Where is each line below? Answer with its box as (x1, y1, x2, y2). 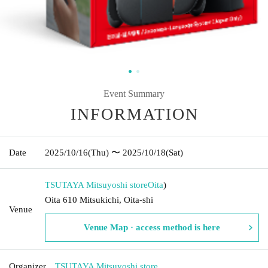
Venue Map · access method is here (84, 222, 220, 232)
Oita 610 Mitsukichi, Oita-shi (45, 194, 153, 205)
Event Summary (103, 88, 165, 99)
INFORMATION (71, 104, 199, 123)
